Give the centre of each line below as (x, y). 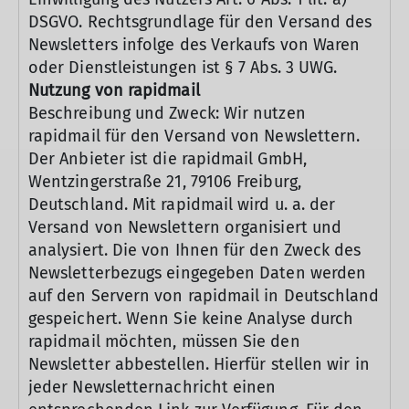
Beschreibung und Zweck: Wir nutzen (167, 113)
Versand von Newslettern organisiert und (185, 227)
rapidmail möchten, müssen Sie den (164, 341)
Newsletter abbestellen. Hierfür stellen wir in (199, 364)
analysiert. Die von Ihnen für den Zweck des (195, 250)
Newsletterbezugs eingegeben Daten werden (198, 273)
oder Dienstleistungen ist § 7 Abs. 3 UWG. (183, 68)
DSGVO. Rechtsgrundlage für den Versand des (200, 22)
